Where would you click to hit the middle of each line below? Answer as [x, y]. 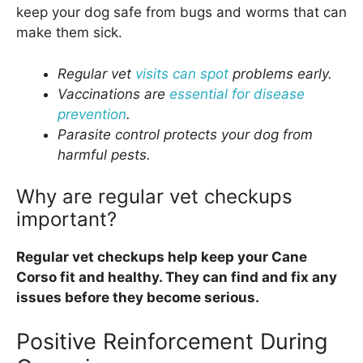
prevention [92, 114]
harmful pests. [104, 154]
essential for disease [237, 94]
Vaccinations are [113, 94]
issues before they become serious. [138, 298]
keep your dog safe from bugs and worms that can [181, 13]
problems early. [280, 73]
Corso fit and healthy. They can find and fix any [177, 278]
